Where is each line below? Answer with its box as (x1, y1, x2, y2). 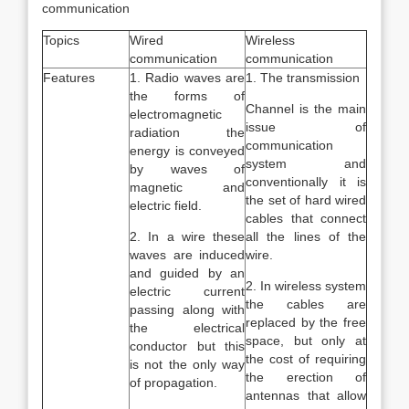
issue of (246, 120, 366, 134)
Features (43, 70, 95, 85)
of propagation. (130, 375, 217, 390)
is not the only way (130, 357, 245, 372)
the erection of (246, 370, 366, 384)
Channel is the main (246, 101, 366, 116)
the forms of (130, 89, 245, 103)
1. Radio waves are (130, 70, 245, 85)
